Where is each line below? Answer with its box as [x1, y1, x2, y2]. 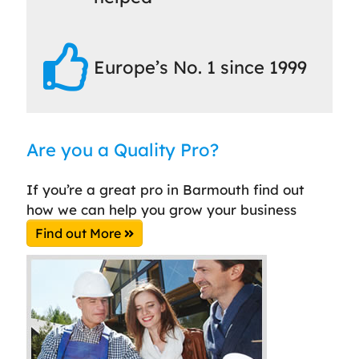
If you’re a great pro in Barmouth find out [26, 180, 305, 198]
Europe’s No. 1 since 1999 [94, 55, 308, 79]
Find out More [35, 224, 124, 241]
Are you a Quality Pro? [26, 138, 219, 161]
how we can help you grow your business [26, 200, 296, 218]
